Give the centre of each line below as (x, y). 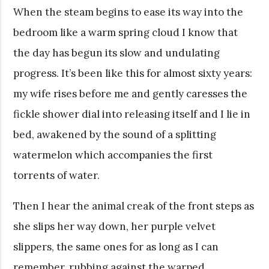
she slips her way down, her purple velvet (115, 226)
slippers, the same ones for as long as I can (116, 246)
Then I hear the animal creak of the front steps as (134, 206)
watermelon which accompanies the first (113, 155)
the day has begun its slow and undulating (117, 53)
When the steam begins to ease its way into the (128, 12)
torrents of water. (57, 175)
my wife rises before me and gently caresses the (131, 93)
